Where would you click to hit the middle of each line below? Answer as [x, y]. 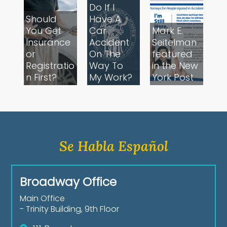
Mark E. [168, 31]
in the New [175, 66]
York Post [173, 78]
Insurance [48, 43]
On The [105, 54]
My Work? [110, 78]
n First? [42, 78]
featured [173, 54]
